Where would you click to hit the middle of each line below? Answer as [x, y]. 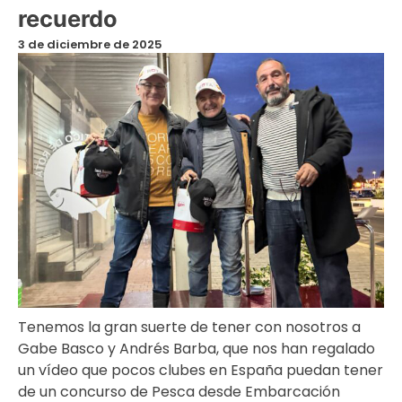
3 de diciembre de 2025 [90, 44]
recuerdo [68, 18]
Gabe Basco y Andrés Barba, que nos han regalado [197, 349]
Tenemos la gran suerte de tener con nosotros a [189, 327]
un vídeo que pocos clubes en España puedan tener [201, 370]
